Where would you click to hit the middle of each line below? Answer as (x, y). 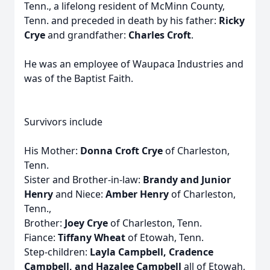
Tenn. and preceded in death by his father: (120, 20)
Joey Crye (86, 223)
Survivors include (63, 122)
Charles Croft (160, 35)
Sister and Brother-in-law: (83, 180)
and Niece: (79, 194)
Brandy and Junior (187, 180)
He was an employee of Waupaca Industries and (134, 64)
